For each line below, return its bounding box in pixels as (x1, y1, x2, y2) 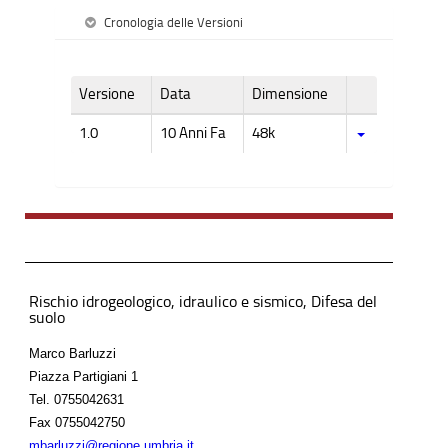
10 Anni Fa (160, 123, 226, 142)
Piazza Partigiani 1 (29, 368, 138, 384)
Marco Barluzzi (29, 345, 116, 361)
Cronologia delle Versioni (104, 15, 243, 31)
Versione (79, 84, 135, 103)
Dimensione (252, 84, 328, 103)
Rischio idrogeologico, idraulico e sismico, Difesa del (29, 291, 377, 311)
